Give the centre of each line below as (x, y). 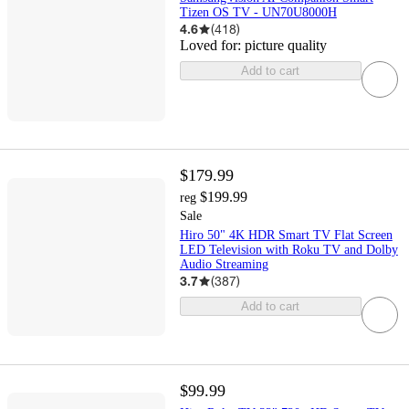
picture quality (285, 46)
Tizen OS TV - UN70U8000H (258, 13)
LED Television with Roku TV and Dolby (288, 250)
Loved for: (212, 46)
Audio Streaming (224, 265)
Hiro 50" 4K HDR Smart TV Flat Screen (286, 236)
